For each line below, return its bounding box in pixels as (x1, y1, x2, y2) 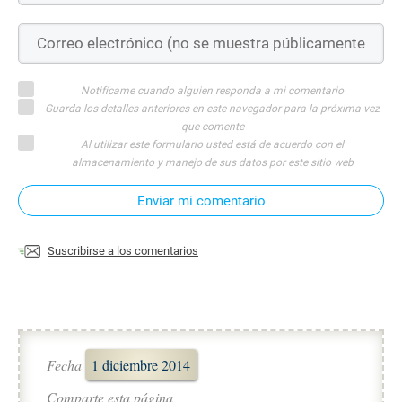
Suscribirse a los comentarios (48, 243, 198, 258)
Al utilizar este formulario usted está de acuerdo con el (81, 137, 344, 151)
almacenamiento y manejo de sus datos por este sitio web (71, 155, 354, 169)
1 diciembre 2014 (92, 354, 190, 374)
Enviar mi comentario (136, 192, 266, 209)
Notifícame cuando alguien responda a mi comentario (81, 83, 344, 97)
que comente (180, 119, 244, 133)
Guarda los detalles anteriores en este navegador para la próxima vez (45, 101, 380, 115)
